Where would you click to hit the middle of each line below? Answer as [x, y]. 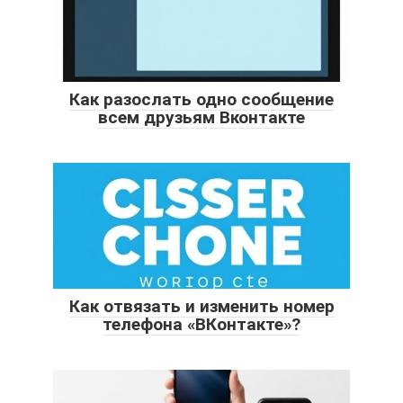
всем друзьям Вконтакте [201, 117]
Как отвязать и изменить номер [201, 306]
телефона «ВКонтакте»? [201, 324]
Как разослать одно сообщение [201, 99]
